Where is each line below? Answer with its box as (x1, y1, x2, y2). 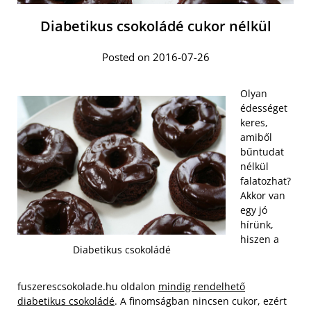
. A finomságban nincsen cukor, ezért (115, 294, 287, 308)
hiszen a (240, 232, 279, 246)
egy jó (240, 203, 267, 217)
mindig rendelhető (158, 280, 245, 294)
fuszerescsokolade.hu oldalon (17, 280, 158, 294)
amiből (240, 130, 272, 144)
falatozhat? (240, 174, 291, 187)
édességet (240, 101, 287, 115)
